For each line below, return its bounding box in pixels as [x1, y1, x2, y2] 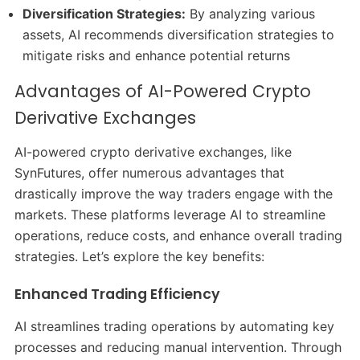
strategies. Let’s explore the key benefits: [14, 248, 264, 265]
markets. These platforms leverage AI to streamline [14, 207, 325, 223]
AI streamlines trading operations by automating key [14, 317, 334, 334]
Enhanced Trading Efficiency [14, 284, 220, 305]
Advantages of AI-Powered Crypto [14, 80, 311, 104]
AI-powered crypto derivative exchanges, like [14, 144, 292, 161]
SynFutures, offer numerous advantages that [14, 165, 284, 182]
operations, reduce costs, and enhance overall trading [14, 227, 342, 244]
